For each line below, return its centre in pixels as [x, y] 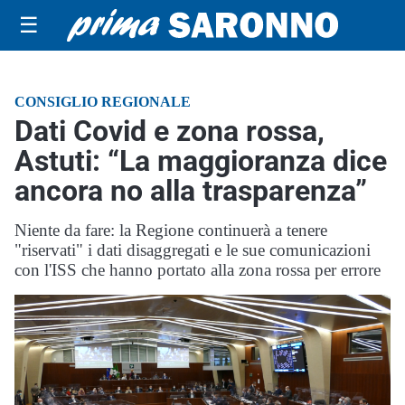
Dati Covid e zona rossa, [170, 131]
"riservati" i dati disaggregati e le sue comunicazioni [193, 250]
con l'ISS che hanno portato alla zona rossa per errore [198, 270]
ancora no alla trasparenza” [191, 191]
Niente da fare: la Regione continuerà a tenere [171, 230]
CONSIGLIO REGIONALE [103, 102]
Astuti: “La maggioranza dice [201, 161]
